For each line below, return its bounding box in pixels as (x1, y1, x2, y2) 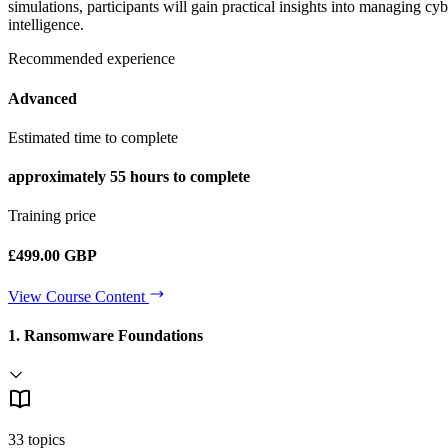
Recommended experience (8, 50, 175, 68)
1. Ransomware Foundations (8, 327, 203, 345)
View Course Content (8, 287, 149, 305)
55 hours (110, 168, 169, 186)
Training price (8, 207, 96, 225)
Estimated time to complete (8, 128, 178, 146)
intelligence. (8, 16, 84, 34)
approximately (8, 168, 110, 186)
